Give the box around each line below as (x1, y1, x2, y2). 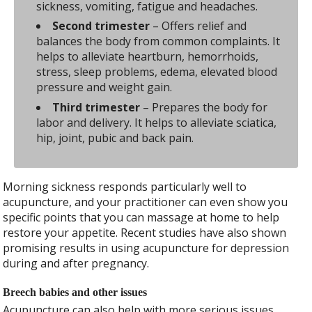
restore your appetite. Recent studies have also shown (3, 224, 287, 240)
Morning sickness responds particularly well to (3, 178, 247, 194)
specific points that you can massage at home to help (3, 209, 280, 225)
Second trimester (52, 18, 150, 34)
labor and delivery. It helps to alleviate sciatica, (36, 114, 277, 130)
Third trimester (52, 99, 141, 115)
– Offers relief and (150, 18, 247, 34)
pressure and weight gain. (36, 79, 173, 95)
